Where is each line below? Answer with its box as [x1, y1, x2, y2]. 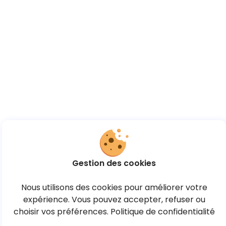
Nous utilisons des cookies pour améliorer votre [21, 182, 207, 193]
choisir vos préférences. [13, 206, 108, 217]
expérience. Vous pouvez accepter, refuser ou [23, 194, 205, 205]
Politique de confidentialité [110, 206, 215, 217]
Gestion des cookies [72, 157, 156, 169]
